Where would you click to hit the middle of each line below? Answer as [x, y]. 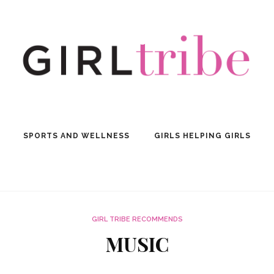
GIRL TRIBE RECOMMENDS [137, 219]
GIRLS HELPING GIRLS [202, 135]
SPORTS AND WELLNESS [76, 135]
